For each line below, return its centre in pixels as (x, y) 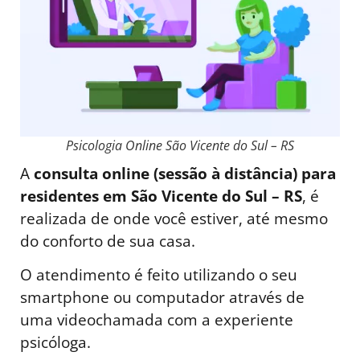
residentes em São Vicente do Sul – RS (161, 195)
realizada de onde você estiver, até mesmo (174, 218)
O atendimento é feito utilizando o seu (159, 275)
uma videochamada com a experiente (157, 320)
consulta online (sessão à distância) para (185, 173)
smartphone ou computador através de (162, 297)
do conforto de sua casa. (108, 240)
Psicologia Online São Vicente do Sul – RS (180, 145)
